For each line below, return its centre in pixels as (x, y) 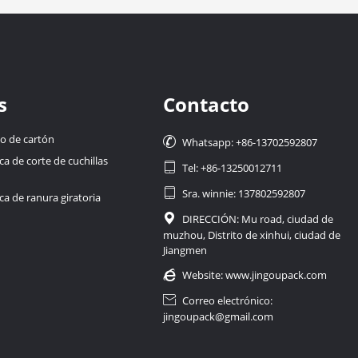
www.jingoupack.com (276, 274)
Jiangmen (185, 250)
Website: (204, 274)
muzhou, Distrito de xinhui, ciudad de (252, 235)
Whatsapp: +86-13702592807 (250, 142)
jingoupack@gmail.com (219, 316)
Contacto (207, 104)
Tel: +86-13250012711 (233, 167)
